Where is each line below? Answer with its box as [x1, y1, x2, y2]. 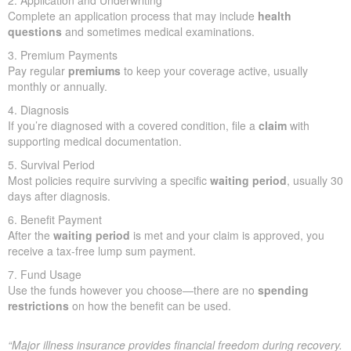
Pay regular [8, 63, 68, 79]
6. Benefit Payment [8, 212, 102, 228]
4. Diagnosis [8, 102, 69, 118]
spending [258, 282, 309, 299]
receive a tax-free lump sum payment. [8, 243, 196, 259]
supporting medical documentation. [8, 133, 182, 150]
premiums [68, 63, 121, 79]
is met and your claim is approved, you [130, 227, 324, 244]
